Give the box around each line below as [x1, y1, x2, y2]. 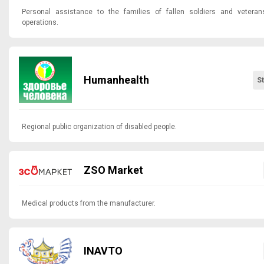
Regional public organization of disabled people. [22, 123, 177, 131]
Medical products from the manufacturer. [22, 199, 156, 208]
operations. [22, 18, 58, 27]
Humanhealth [84, 73, 149, 86]
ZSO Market [84, 164, 143, 177]
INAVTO [84, 245, 123, 258]
